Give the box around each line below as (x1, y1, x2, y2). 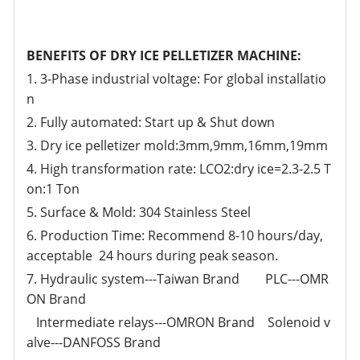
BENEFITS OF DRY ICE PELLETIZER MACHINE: (27, 46, 302, 64)
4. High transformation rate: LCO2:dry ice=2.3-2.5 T (27, 159, 332, 178)
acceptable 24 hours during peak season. (27, 246, 279, 264)
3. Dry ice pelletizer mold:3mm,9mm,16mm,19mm (27, 136, 329, 154)
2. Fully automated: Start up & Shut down (27, 112, 276, 131)
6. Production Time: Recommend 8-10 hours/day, (27, 226, 324, 244)
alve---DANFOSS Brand (27, 333, 162, 351)
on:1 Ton (27, 179, 80, 198)
